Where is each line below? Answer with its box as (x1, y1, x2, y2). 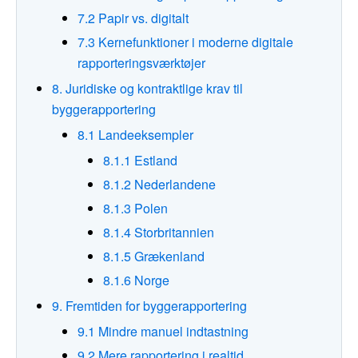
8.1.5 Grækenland (103, 247, 205, 266)
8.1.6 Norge (103, 271, 169, 290)
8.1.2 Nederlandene (103, 175, 216, 194)
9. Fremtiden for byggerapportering (52, 296, 247, 316)
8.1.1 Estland (103, 151, 177, 170)
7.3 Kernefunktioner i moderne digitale (78, 33, 293, 52)
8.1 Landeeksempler (78, 125, 193, 145)
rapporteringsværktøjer (78, 54, 205, 73)
